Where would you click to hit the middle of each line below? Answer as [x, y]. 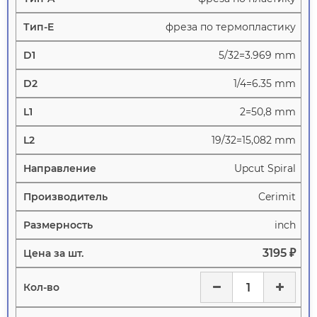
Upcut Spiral [265, 169]
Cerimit [277, 197]
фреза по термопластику [231, 27]
